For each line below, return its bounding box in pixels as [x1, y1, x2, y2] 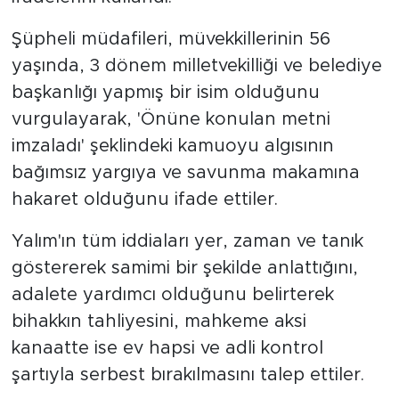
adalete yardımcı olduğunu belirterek [11, 285, 334, 304]
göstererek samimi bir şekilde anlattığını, [11, 258, 358, 277]
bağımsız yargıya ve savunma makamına [11, 163, 360, 182]
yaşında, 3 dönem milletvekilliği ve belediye [11, 56, 382, 75]
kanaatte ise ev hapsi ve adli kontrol [11, 338, 323, 357]
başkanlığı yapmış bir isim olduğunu [11, 83, 320, 102]
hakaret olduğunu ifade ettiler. [11, 190, 278, 208]
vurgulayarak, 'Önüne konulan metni [11, 110, 330, 128]
